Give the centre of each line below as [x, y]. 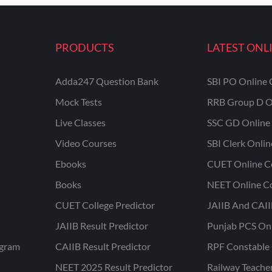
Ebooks [70, 164]
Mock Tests [78, 102]
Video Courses [86, 143]
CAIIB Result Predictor [103, 246]
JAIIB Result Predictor [101, 226]
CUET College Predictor [105, 205]
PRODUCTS [84, 47]
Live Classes [80, 122]
